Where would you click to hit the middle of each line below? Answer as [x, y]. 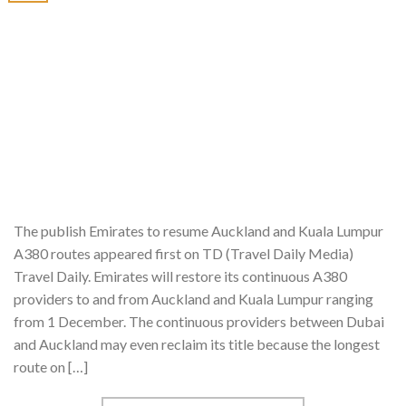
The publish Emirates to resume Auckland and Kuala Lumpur [198, 231]
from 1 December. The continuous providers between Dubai [199, 322]
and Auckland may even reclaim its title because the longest [197, 344]
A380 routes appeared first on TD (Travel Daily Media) [184, 254]
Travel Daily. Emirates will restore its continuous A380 [180, 276]
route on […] [51, 367]
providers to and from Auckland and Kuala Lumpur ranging [193, 299]
